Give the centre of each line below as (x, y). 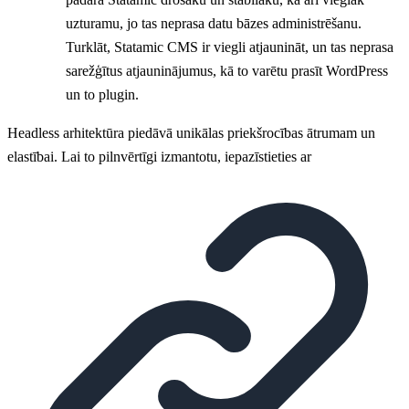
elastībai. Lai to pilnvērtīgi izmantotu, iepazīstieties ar (159, 156)
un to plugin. (102, 94)
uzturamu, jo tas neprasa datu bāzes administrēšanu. (214, 23)
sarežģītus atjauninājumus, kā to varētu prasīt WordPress (227, 70)
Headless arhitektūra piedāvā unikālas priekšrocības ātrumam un (191, 132)
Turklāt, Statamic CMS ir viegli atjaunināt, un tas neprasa (230, 47)
